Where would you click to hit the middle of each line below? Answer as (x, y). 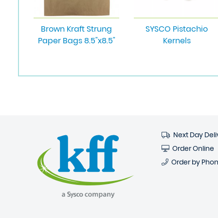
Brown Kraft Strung (76, 29)
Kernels (177, 41)
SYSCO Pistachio (177, 29)
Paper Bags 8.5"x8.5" (76, 41)
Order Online (191, 148)
